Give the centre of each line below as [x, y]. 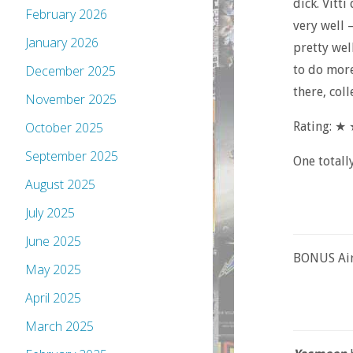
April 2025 [53, 298]
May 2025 [53, 270]
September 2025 [72, 156]
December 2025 [71, 71]
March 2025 [59, 327]
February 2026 [66, 15]
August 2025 [60, 185]
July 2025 [50, 213]
